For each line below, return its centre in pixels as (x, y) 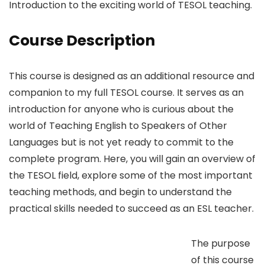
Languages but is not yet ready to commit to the (121, 142)
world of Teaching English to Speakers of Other (118, 125)
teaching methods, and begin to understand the (120, 192)
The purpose (221, 243)
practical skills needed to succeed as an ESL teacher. (131, 208)
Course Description (82, 40)
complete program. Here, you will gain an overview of (132, 159)
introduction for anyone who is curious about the (121, 109)
